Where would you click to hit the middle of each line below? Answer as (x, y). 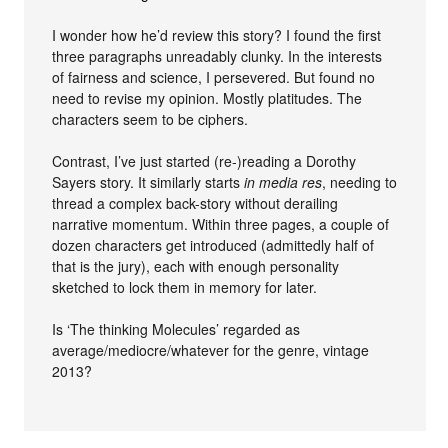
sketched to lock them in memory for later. (185, 286)
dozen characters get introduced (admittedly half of (213, 244)
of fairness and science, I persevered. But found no (214, 76)
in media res (283, 181)
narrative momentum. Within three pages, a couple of (221, 223)
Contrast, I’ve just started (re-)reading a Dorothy (204, 160)
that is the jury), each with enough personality (196, 265)
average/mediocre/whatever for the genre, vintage (211, 349)
